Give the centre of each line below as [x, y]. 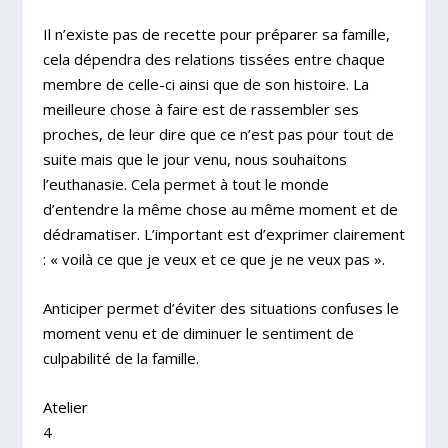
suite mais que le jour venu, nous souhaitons [194, 158]
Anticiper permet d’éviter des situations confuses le [220, 307]
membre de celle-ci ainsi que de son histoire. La [205, 83]
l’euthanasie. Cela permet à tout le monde [185, 183]
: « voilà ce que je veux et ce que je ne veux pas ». [213, 258]
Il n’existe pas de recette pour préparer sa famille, [216, 33]
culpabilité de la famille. [120, 357]
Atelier [65, 406]
